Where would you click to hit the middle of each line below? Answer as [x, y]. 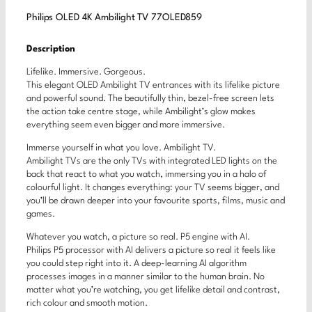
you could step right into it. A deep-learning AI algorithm [136, 264]
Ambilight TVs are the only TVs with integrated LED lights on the [152, 162]
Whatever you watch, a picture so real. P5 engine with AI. [138, 237]
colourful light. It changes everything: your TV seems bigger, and [153, 188]
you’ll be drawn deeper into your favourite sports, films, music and [156, 201]
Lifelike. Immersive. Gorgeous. [86, 72]
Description [51, 49]
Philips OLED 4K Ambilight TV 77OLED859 [115, 18]
